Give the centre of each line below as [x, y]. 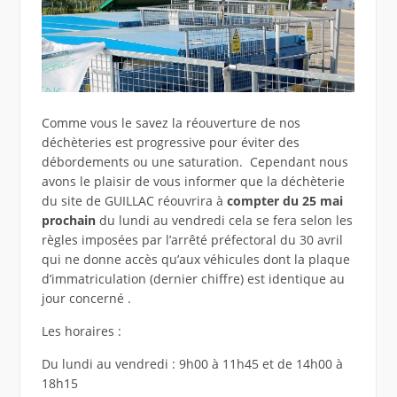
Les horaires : [81, 331]
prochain [68, 220]
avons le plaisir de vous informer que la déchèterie [193, 181]
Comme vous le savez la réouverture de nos [171, 122]
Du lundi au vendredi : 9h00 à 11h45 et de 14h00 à [192, 363]
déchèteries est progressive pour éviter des [170, 142]
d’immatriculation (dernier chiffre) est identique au [193, 278]
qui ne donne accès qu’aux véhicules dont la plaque [195, 259]
